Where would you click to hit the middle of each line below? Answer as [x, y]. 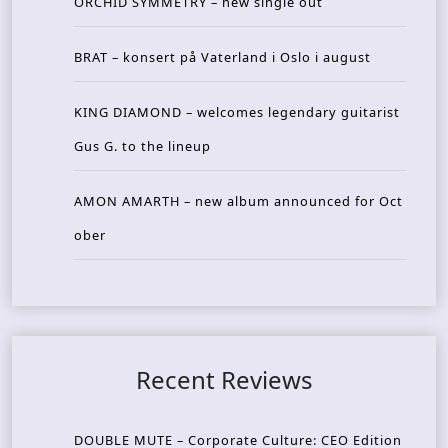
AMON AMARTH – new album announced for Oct [238, 201]
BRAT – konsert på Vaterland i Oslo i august [222, 57]
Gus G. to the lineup [142, 146]
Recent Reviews [224, 379]
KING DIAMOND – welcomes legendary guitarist [237, 112]
